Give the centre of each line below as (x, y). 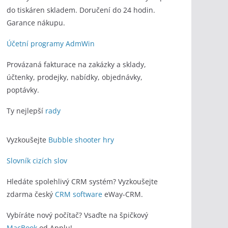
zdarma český (31, 194)
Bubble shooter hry (81, 140)
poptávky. (23, 90)
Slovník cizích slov (37, 161)
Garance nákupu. (36, 23)
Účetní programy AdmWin (51, 44)
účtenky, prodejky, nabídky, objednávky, (75, 77)
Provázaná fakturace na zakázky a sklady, (76, 64)
